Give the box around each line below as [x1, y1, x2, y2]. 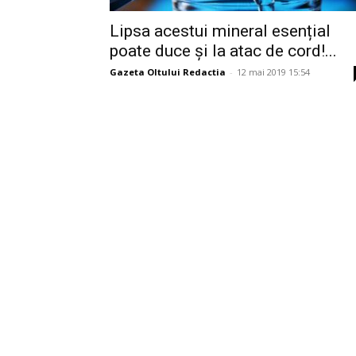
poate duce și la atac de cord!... [110, 41, 337, 60]
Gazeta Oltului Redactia [110, 66, 226, 78]
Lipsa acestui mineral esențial [110, 21, 331, 41]
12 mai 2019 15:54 [237, 66, 310, 78]
